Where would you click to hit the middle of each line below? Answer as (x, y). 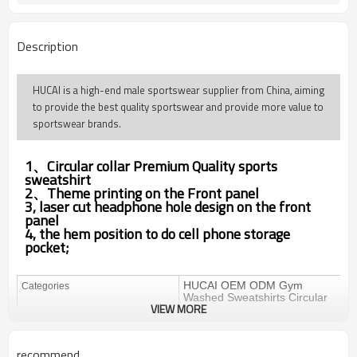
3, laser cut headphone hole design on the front (168, 207)
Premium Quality (184, 166)
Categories (45, 286)
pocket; (47, 247)
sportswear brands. (77, 124)
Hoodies (204, 321)
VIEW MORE (178, 309)
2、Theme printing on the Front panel (142, 193)
